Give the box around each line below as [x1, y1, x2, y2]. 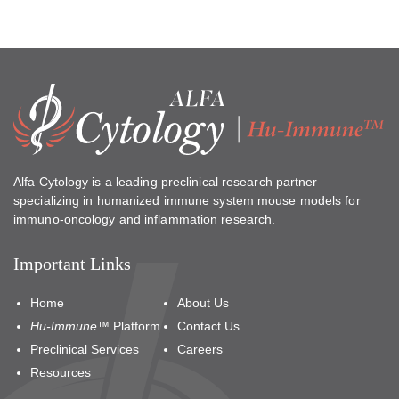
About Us [177, 295, 229, 310]
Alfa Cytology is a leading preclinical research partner [13, 174, 318, 189]
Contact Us [177, 318, 240, 333]
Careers [177, 341, 223, 356]
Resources [30, 364, 91, 379]
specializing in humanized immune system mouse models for [13, 192, 361, 208]
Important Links [13, 253, 131, 273]
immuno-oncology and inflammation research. [13, 211, 276, 226]
